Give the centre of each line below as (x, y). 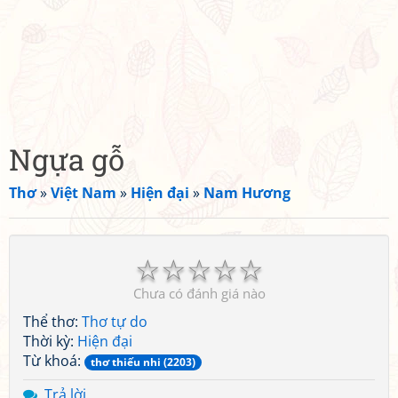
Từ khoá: (54, 361)
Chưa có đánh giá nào (199, 293)
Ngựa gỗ (67, 159)
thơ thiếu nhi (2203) (143, 362)
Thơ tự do (115, 322)
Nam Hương (247, 193)
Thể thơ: (52, 322)
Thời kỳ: (50, 341)
